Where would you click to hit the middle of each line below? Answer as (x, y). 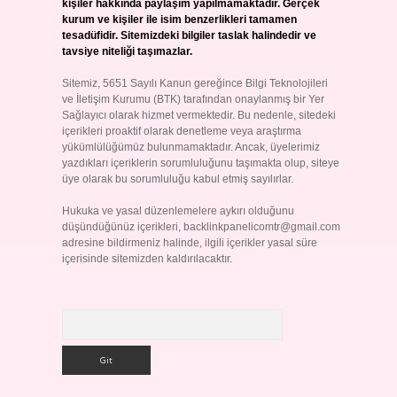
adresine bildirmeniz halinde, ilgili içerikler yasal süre (189, 243)
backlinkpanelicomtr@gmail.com (261, 227)
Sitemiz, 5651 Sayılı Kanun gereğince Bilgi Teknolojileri (195, 83)
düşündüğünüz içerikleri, (122, 227)
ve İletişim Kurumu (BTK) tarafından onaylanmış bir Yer (193, 99)
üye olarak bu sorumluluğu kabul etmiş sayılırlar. (177, 179)
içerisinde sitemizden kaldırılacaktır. (147, 259)
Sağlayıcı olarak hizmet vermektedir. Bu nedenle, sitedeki (198, 115)
